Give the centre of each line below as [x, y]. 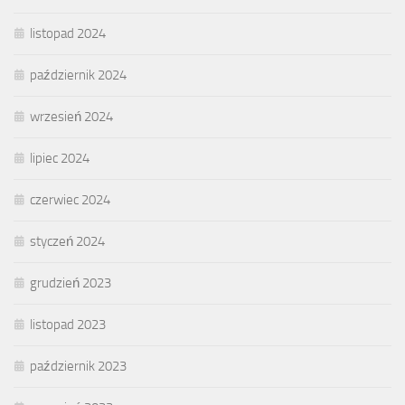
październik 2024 [78, 75]
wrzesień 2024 [71, 117]
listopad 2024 [68, 34]
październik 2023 [78, 367]
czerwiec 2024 [70, 200]
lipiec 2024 [60, 159]
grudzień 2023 [71, 283]
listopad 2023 [68, 325]
